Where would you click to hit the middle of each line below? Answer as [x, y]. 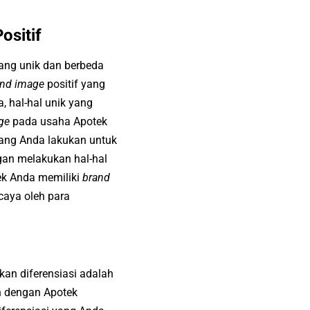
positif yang [75, 84]
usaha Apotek [74, 121]
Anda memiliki [46, 177]
